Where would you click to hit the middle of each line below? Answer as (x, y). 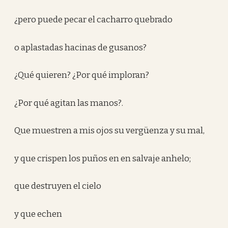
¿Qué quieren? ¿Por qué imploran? (82, 75)
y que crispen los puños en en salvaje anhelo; (103, 158)
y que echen (38, 214)
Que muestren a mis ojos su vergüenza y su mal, (110, 131)
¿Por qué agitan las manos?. (69, 103)
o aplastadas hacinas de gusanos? (81, 47)
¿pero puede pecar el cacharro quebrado (94, 20)
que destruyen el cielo (58, 186)
